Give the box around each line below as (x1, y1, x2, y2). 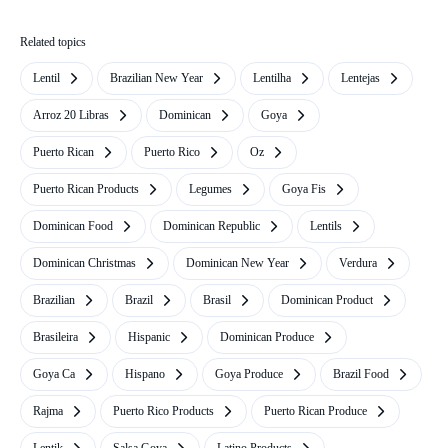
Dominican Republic (163, 219, 260, 233)
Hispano (125, 367, 165, 381)
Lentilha (253, 71, 291, 85)
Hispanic (128, 330, 170, 344)
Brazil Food (333, 367, 389, 381)
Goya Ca (33, 367, 75, 381)
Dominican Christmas (33, 256, 136, 270)
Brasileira (33, 330, 78, 344)
